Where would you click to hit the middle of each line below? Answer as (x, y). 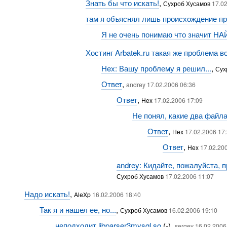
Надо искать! (47, 194)
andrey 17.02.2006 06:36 (161, 84)
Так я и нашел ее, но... (78, 210)
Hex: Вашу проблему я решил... (156, 68)
